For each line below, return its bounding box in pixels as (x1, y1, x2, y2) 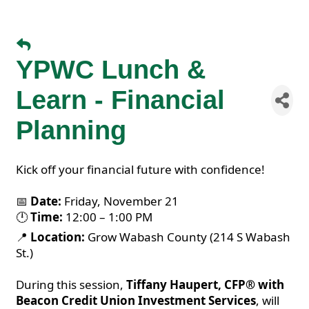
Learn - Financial (16, 85, 225, 114)
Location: (30, 229, 85, 245)
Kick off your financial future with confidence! (16, 161, 265, 177)
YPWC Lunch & (16, 54, 206, 84)
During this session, (16, 277, 126, 292)
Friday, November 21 (64, 193, 179, 209)
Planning (16, 115, 126, 145)
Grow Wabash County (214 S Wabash (85, 229, 290, 245)
